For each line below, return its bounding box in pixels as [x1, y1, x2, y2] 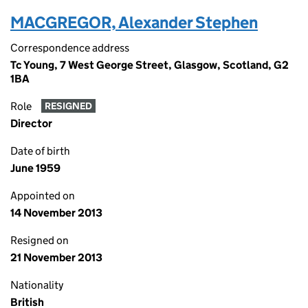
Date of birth [10, 144, 70, 157]
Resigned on [10, 234, 69, 247]
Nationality [10, 278, 63, 291]
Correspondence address [10, 41, 129, 54]
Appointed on [10, 189, 75, 202]
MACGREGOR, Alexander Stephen [10, 12, 258, 32]
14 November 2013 [10, 206, 102, 219]
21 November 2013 [10, 251, 102, 264]
